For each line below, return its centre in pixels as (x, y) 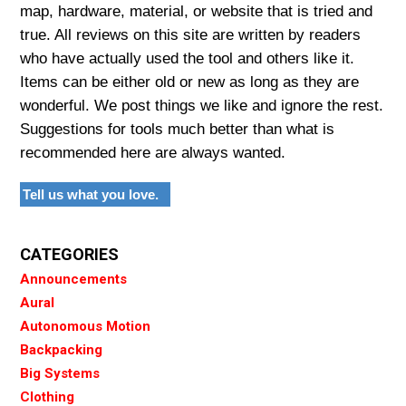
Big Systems (60, 373)
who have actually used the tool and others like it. (187, 58)
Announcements (73, 279)
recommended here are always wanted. (153, 152)
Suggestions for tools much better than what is (177, 129)
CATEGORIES (69, 254)
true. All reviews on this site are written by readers (190, 34)
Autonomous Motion (85, 326)
